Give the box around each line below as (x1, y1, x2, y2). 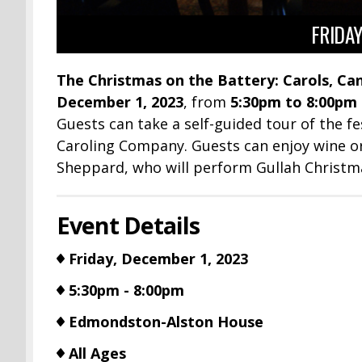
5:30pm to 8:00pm (229, 92, 357, 112)
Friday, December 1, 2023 (68, 249, 248, 269)
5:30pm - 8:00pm (68, 280, 184, 301)
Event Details (56, 209, 200, 242)
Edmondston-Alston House (68, 312, 263, 332)
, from (183, 92, 230, 112)
